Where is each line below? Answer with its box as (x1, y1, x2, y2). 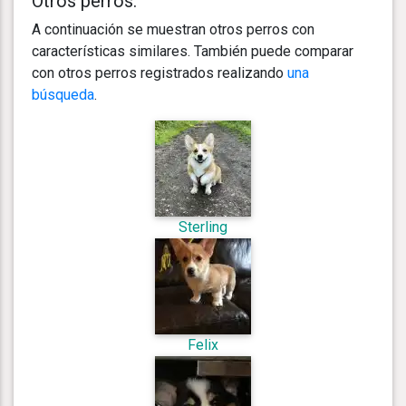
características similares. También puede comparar (32, 42, 353, 60)
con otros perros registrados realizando (32, 63, 287, 82)
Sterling (179, 217, 227, 236)
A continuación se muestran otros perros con (32, 20, 314, 38)
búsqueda (32, 85, 94, 103)
